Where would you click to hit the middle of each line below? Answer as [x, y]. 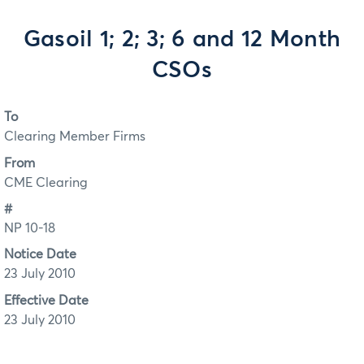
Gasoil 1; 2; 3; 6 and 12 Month [182, 40]
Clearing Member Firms [75, 137]
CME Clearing [46, 182]
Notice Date [40, 255]
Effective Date [46, 300]
